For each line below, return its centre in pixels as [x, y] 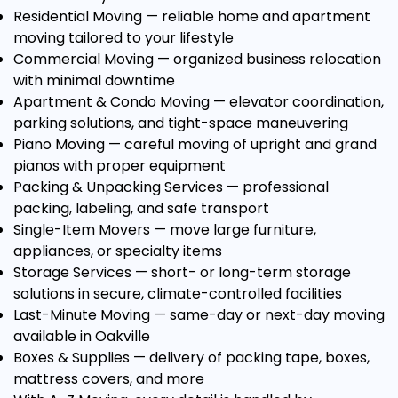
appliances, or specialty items [118, 251]
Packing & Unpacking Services [118, 187]
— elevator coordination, [297, 102]
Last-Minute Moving [82, 315]
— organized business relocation [267, 59]
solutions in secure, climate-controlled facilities [178, 294]
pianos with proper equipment [119, 166]
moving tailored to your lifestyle [123, 38]
